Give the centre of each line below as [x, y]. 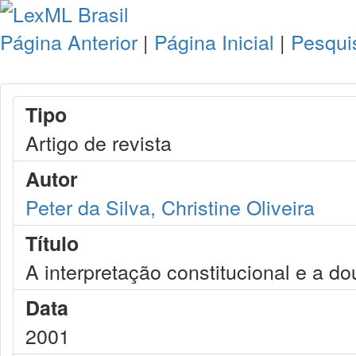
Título [52, 243]
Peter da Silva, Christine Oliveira [170, 207]
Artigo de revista [99, 142]
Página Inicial [214, 41]
